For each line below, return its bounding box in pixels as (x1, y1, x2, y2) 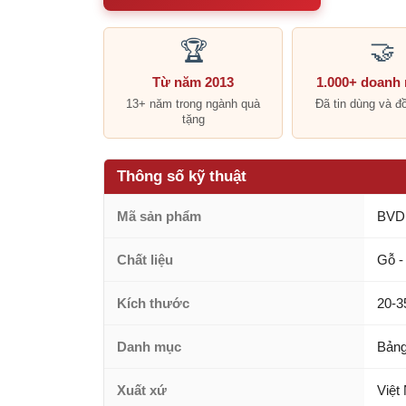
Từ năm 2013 (152, 74, 235, 90)
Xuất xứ (117, 382, 167, 398)
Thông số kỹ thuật (117, 168, 246, 185)
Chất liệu (117, 252, 173, 267)
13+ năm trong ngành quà (126, 97, 261, 111)
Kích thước (117, 295, 189, 311)
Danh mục (117, 339, 181, 354)
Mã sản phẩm (117, 208, 201, 224)
